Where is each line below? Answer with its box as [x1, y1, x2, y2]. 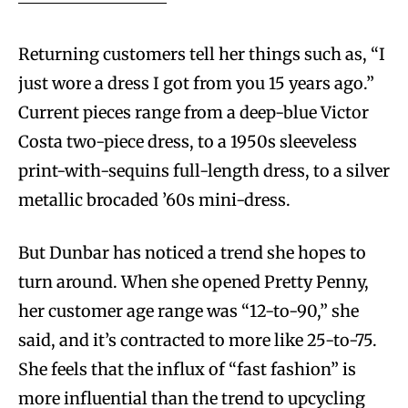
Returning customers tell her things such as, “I [18, 44, 385, 66]
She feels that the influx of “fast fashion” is [18, 359, 360, 381]
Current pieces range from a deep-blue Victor [18, 102, 369, 124]
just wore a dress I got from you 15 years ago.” [18, 73, 374, 95]
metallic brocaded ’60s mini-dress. [18, 189, 294, 211]
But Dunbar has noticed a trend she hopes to [18, 242, 366, 264]
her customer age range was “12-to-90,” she [18, 301, 359, 322]
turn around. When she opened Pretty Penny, [18, 271, 369, 293]
